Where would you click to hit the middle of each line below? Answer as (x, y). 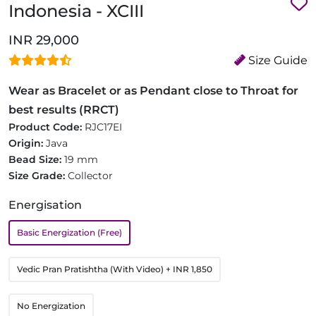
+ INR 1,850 (189, 269)
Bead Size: (36, 159)
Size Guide (276, 60)
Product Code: (47, 127)
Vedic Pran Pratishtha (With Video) (91, 269)
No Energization (51, 305)
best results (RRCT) (64, 109)
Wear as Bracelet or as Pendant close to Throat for (153, 90)
